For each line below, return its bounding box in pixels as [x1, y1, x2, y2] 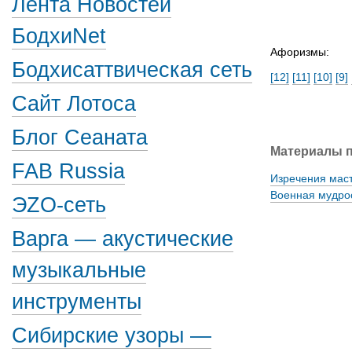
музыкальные [12, 258, 146, 282]
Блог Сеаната [12, 126, 148, 149]
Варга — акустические [12, 227, 233, 251]
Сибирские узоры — [12, 324, 211, 347]
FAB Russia [12, 159, 125, 183]
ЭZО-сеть [12, 193, 106, 217]
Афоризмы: [270, 46, 329, 58]
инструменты [12, 290, 141, 313]
